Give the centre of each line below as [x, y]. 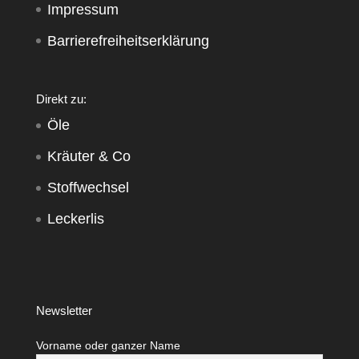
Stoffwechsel [88, 188]
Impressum [83, 10]
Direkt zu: [61, 99]
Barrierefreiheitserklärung [128, 41]
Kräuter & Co [89, 157]
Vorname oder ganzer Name [108, 345]
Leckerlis [75, 219]
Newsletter [64, 310]
